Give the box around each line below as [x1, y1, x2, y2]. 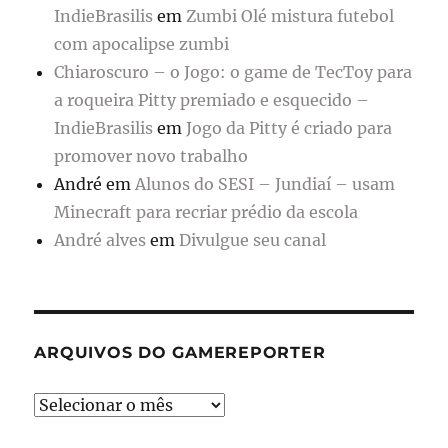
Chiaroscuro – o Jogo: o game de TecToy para [54, 62, 413, 83]
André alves [54, 230, 147, 251]
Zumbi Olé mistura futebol [186, 6, 395, 27]
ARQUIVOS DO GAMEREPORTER [34, 343, 326, 363]
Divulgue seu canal [179, 230, 327, 251]
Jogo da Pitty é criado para [186, 118, 393, 139]
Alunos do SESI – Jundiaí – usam [135, 174, 396, 195]
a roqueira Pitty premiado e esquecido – [54, 90, 370, 111]
